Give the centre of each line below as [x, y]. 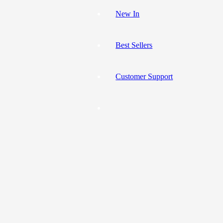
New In [128, 14]
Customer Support [144, 76]
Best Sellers [134, 45]
